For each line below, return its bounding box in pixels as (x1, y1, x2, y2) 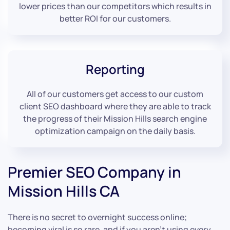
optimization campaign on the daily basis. (34, 125, 196, 137)
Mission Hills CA (8, 181, 120, 202)
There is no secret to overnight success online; (8, 212, 187, 223)
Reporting (85, 61, 145, 78)
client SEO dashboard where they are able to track (19, 101, 211, 112)
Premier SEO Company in (8, 162, 181, 183)
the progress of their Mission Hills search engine (23, 113, 207, 125)
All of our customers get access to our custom (27, 88, 203, 100)
